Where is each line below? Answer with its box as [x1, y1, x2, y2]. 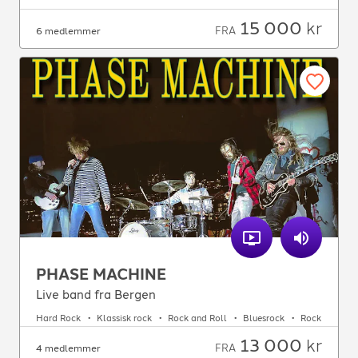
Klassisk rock [97, 312, 152, 324]
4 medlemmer [36, 343, 101, 355]
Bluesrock [243, 312, 284, 324]
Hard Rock [36, 312, 81, 324]
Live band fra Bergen [36, 288, 156, 303]
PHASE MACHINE [36, 265, 166, 284]
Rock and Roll [168, 312, 227, 324]
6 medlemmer [36, 26, 101, 38]
